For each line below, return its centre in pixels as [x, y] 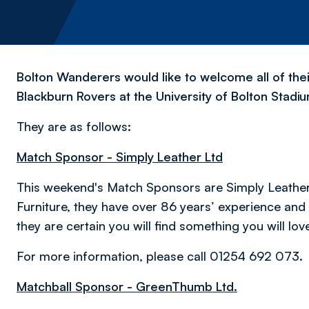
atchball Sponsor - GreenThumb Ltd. [132, 286]
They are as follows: [74, 126]
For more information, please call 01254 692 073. [160, 256]
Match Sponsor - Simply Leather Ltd [120, 157]
